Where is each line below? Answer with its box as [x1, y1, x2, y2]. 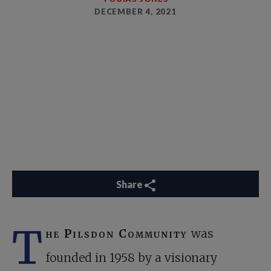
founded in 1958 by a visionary [46, 250, 217, 265]
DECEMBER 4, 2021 [94, 7, 177, 17]
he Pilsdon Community [46, 226, 191, 241]
